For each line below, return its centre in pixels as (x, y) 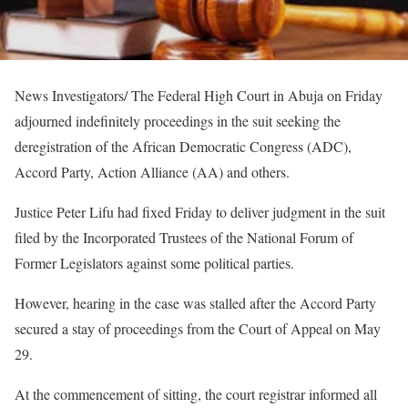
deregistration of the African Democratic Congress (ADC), (183, 146)
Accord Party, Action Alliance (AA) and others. (152, 171)
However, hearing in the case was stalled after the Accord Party (195, 302)
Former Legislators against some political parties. (154, 262)
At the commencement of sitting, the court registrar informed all (196, 393)
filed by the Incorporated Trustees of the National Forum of (184, 237)
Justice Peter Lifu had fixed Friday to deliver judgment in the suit (200, 211)
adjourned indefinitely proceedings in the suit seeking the (178, 120)
